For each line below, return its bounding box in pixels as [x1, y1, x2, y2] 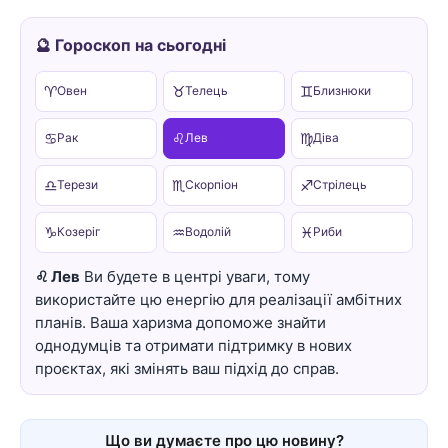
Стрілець [313, 177, 367, 193]
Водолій [185, 224, 231, 240]
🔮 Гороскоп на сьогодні [35, 34, 226, 55]
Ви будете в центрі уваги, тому [80, 266, 310, 286]
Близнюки [313, 83, 371, 99]
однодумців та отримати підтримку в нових [35, 335, 352, 355]
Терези [57, 177, 98, 193]
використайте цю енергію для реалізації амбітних [35, 289, 402, 309]
